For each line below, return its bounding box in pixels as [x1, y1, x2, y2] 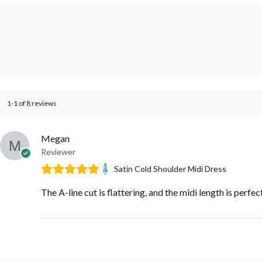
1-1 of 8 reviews [7, 99, 57, 108]
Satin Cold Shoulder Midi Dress [114, 164, 226, 174]
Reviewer [41, 147, 75, 157]
